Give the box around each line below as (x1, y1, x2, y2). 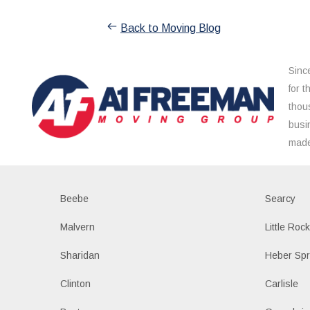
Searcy (265, 192, 296, 204)
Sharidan (60, 249, 100, 261)
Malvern (60, 221, 95, 232)
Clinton (60, 277, 91, 289)
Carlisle (265, 277, 299, 289)
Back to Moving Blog (120, 21, 221, 34)
